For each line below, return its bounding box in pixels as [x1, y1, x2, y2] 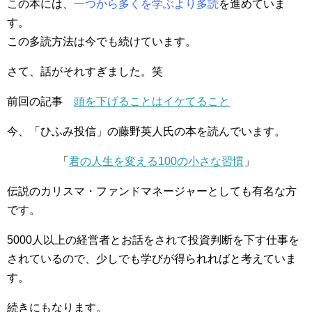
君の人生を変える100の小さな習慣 [68, 155, 244, 168]
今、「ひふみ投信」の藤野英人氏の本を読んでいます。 [7, 125, 286, 138]
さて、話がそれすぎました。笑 [7, 65, 163, 78]
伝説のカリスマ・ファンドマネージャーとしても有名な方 [7, 185, 297, 198]
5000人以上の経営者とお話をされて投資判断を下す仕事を [7, 234, 299, 247]
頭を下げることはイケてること [74, 95, 230, 108]
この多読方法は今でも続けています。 [7, 36, 196, 48]
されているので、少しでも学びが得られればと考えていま [7, 253, 297, 265]
